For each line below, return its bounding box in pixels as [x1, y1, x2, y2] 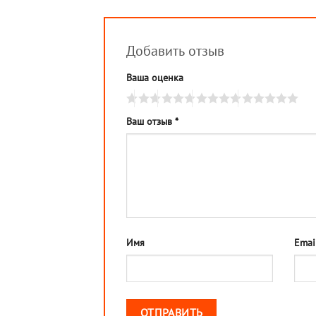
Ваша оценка [126, 71, 183, 85]
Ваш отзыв [126, 114, 175, 128]
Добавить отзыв [126, 42, 228, 61]
